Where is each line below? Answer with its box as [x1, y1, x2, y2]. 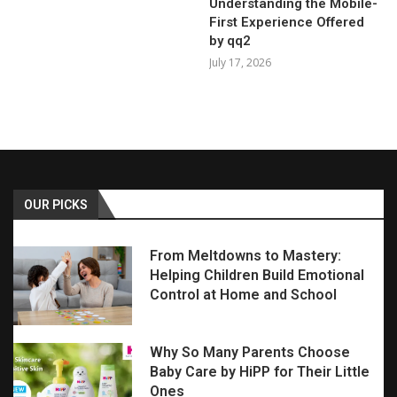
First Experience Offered [209, 14, 365, 31]
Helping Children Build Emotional [149, 267, 364, 284]
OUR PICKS [24, 198, 88, 213]
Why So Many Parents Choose [149, 344, 350, 362]
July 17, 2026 [209, 55, 272, 71]
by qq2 [209, 33, 252, 50]
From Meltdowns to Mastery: [149, 247, 341, 265]
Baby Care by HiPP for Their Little [149, 363, 370, 381]
